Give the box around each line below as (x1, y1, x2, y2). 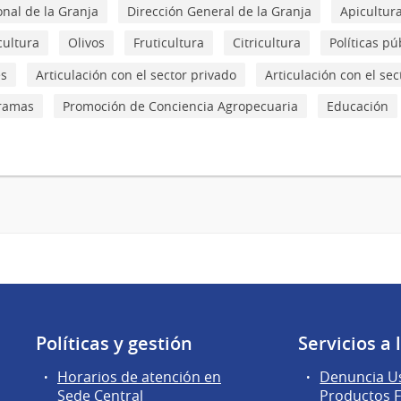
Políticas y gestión (36, 331, 192, 356)
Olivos (68, 34, 105, 52)
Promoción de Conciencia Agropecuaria (63, 98, 298, 115)
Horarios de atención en (57, 367, 221, 388)
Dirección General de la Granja (127, 3, 311, 21)
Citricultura (233, 34, 301, 52)
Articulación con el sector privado (36, 65, 236, 83)
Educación (327, 98, 388, 115)
